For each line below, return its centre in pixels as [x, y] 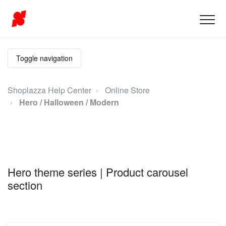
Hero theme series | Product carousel [98, 172]
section [25, 185]
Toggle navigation [44, 58]
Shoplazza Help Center [49, 90]
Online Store [127, 90]
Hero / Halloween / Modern [69, 102]
